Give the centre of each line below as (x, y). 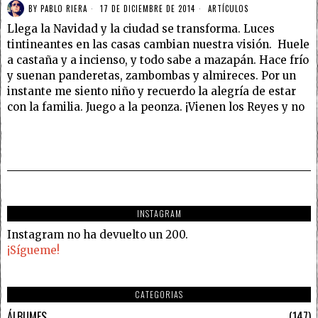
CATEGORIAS (159, 295)
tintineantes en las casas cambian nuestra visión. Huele (158, 45)
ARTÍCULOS (228, 8)
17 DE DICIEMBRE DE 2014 (146, 8)
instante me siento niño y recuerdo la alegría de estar (152, 92)
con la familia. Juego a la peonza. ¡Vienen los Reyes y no (156, 107)
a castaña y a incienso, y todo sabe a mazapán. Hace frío (158, 60)
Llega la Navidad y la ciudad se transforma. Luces (141, 29)
